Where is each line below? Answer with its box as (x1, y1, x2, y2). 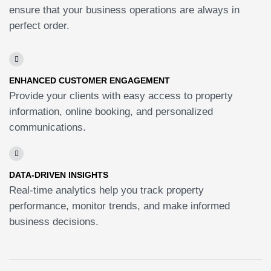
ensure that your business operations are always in (9, 4, 240, 16)
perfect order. (9, 19, 70, 31)
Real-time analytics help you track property (9, 184, 204, 196)
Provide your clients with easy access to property (9, 90, 233, 102)
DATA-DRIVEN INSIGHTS (9, 169, 108, 180)
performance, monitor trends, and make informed (9, 200, 230, 212)
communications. (9, 121, 86, 133)
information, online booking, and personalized (9, 105, 213, 117)
